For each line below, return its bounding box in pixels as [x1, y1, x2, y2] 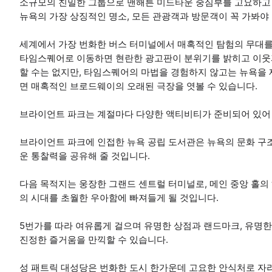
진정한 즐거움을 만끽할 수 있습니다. [19, 233, 168, 245]
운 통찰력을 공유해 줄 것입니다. [19, 149, 150, 161]
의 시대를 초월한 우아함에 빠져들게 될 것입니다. [19, 191, 219, 203]
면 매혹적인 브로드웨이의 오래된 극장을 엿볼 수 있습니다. [19, 80, 257, 92]
